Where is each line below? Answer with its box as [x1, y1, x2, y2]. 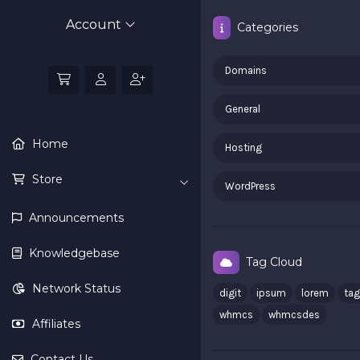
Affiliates [29, 317, 80, 331]
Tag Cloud [239, 255, 302, 269]
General [225, 103, 260, 115]
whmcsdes [268, 309, 320, 321]
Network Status [29, 281, 121, 296]
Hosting [225, 141, 262, 153]
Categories [231, 20, 298, 35]
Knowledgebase [26, 246, 120, 260]
